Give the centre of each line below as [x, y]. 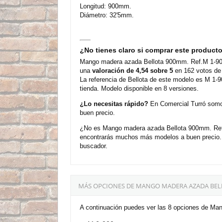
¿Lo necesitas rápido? [114, 104]
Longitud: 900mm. [106, 6]
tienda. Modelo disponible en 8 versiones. [139, 88]
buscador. [94, 146]
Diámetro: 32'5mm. [107, 15]
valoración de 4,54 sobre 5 [133, 70]
